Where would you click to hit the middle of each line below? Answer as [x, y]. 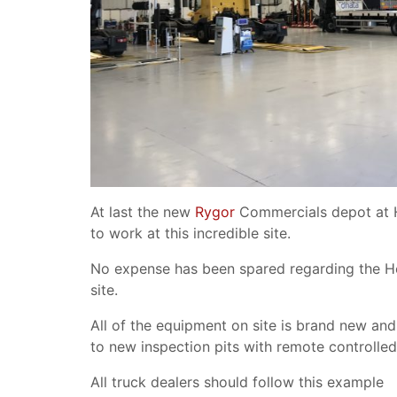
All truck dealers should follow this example [237, 381]
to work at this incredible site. [191, 233]
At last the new [143, 211]
